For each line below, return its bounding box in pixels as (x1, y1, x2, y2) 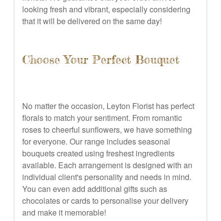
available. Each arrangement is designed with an (22, 159, 192, 171)
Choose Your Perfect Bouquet (22, 52, 180, 67)
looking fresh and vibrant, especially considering (22, 3, 190, 15)
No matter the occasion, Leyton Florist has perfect (22, 100, 194, 111)
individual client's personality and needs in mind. (22, 171, 191, 183)
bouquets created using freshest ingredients (22, 147, 175, 159)
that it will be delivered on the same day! (22, 15, 162, 27)
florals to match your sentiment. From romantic (22, 111, 182, 123)
